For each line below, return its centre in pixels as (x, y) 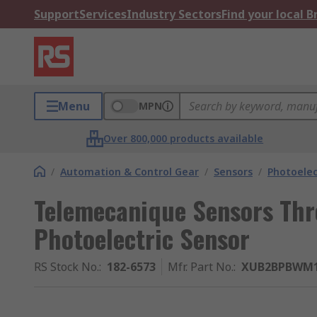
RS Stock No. (67, 267)
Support (57, 14)
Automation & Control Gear (129, 172)
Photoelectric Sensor (142, 238)
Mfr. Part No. (201, 267)
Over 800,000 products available (184, 138)
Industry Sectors (174, 14)
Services (103, 14)
